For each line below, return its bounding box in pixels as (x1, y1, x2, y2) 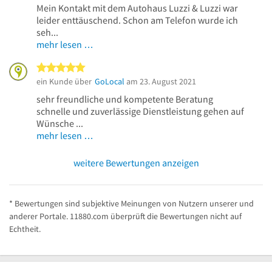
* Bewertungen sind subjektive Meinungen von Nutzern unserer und (9, 197, 254, 209)
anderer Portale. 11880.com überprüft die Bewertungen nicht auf (9, 210, 242, 222)
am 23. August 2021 (124, 75, 196, 87)
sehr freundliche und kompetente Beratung (36, 92, 213, 105)
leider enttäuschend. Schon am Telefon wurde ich (36, 13, 238, 26)
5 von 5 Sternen (90, 61, 154, 74)
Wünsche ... (36, 117, 83, 129)
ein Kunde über (36, 75, 92, 87)
